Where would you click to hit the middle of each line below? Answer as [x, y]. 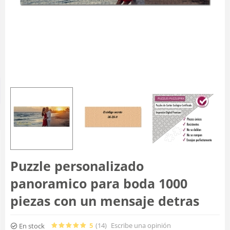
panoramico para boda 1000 [99, 183]
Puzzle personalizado [77, 166]
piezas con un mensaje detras [105, 201]
